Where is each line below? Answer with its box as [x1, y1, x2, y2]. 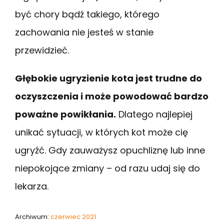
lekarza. [15, 179, 48, 192]
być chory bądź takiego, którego [15, 7, 159, 20]
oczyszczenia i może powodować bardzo [15, 89, 208, 102]
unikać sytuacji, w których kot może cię [15, 125, 188, 138]
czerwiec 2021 [50, 211, 96, 221]
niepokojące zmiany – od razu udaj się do [15, 161, 200, 174]
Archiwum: [15, 211, 50, 221]
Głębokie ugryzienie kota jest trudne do [15, 71, 202, 84]
